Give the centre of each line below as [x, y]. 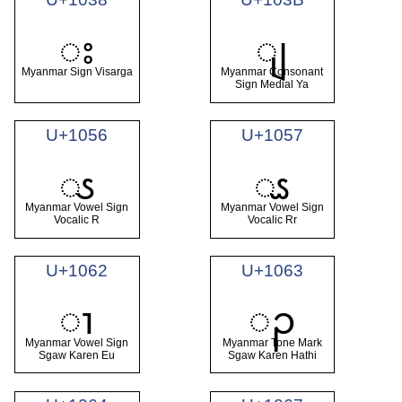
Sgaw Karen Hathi [272, 356]
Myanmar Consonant [272, 72]
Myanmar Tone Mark [272, 343]
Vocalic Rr [272, 220]
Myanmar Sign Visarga [77, 72]
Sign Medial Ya [272, 85]
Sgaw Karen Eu [77, 356]
